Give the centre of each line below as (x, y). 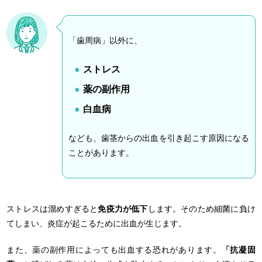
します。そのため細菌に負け (201, 208)
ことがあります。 (101, 152)
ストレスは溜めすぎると (52, 208)
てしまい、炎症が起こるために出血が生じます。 (97, 223)
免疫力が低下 (123, 208)
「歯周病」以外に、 (106, 40)
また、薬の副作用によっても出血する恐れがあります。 (114, 249)
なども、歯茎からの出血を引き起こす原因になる (159, 138)
